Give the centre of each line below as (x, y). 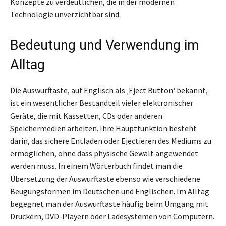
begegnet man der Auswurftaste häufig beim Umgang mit (109, 204)
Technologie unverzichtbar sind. (65, 14)
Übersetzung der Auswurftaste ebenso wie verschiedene (105, 178)
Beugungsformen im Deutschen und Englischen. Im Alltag (110, 191)
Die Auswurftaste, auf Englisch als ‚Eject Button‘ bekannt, (109, 90)
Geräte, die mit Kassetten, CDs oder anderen (86, 115)
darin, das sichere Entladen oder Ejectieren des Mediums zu (111, 140)
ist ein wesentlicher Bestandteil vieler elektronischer (102, 103)
